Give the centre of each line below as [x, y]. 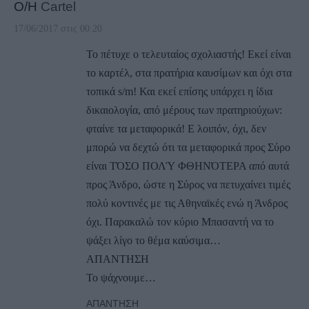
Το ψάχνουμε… [121, 278]
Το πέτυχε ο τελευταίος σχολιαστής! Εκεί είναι [189, 54]
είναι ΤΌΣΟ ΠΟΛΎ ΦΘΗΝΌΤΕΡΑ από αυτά [188, 166]
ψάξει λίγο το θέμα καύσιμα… [153, 241]
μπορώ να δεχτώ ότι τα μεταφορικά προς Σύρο [188, 148]
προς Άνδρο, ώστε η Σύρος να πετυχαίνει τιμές [188, 185]
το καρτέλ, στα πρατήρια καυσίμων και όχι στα [189, 73]
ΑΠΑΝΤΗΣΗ [118, 259]
